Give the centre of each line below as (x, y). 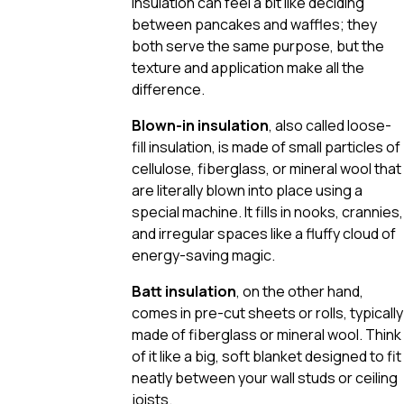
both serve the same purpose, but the (258, 46)
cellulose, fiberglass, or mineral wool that (266, 168)
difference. (168, 89)
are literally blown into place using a (247, 190)
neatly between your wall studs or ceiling (265, 377)
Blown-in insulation (200, 125)
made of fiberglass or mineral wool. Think (266, 334)
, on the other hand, (300, 291)
